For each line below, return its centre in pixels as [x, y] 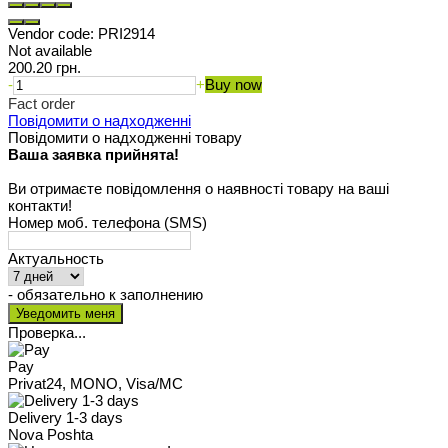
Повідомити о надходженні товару [125, 138]
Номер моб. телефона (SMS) [107, 223]
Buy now [233, 85]
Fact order [41, 104]
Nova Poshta [50, 435]
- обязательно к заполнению [105, 295]
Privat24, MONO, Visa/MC [95, 384]
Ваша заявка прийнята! [93, 155]
